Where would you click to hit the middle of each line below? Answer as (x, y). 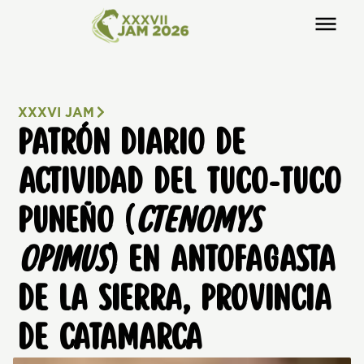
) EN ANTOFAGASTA (222, 260)
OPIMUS (63, 260)
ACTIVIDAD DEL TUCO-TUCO (180, 182)
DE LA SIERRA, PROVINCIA (175, 299)
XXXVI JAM (56, 112)
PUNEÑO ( (77, 221)
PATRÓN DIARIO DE (132, 143)
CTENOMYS (198, 221)
